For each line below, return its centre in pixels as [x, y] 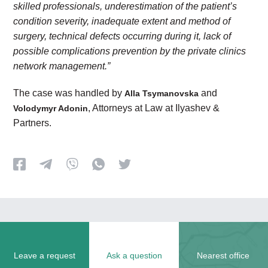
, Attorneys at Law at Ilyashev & [154, 108]
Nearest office [223, 255]
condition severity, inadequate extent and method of [122, 21]
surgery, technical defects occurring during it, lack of [122, 36]
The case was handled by [69, 93]
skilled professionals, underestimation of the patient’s [125, 6]
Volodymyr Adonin [51, 108]
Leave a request [45, 255]
